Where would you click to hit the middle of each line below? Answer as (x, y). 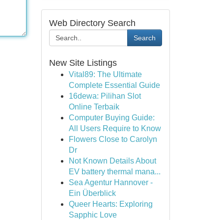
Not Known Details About (112, 161)
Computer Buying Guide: (111, 118)
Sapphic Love (93, 215)
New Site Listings (83, 63)
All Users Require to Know (115, 128)
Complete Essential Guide (114, 85)
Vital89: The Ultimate (105, 74)
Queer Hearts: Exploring (110, 204)
